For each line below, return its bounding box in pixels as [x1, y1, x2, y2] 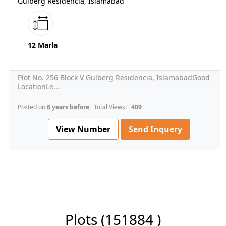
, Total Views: [89, 103, 130, 112]
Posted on [18, 103, 47, 112]
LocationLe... [18, 82, 60, 92]
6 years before [47, 103, 89, 112]
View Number [56, 123, 110, 135]
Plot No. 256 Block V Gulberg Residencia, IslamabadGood [18, 73, 210, 83]
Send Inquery [129, 124, 182, 135]
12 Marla [28, 40, 58, 50]
